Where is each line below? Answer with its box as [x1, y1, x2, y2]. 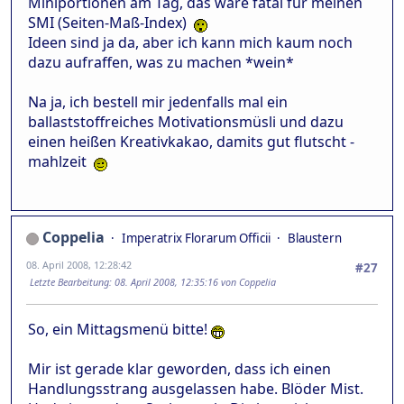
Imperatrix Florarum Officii [122, 230, 271, 247]
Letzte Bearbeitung [30, 275, 109, 289]
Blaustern [288, 230, 342, 247]
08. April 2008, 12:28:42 [26, 258, 132, 272]
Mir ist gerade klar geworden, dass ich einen [28, 359, 331, 380]
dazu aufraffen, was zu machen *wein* [28, 51, 294, 72]
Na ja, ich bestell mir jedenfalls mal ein [28, 91, 288, 112]
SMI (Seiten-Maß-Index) [28, 12, 194, 32]
